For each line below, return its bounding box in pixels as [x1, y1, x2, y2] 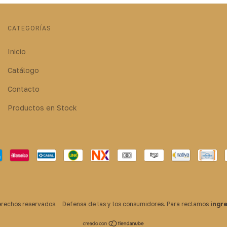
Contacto [8, 84, 40, 93]
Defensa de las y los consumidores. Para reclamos [62, 200, 209, 208]
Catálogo [8, 65, 39, 74]
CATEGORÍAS [8, 24, 51, 32]
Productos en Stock [8, 103, 77, 112]
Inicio [8, 47, 26, 56]
